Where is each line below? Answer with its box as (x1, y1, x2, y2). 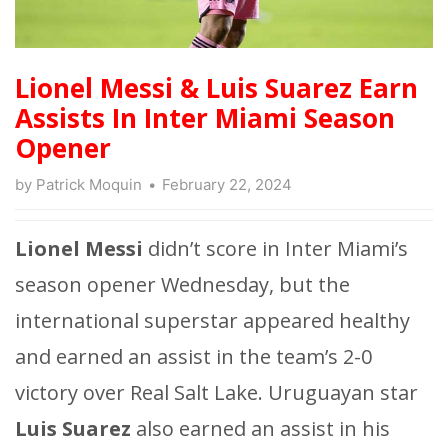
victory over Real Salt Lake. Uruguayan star (15, 378, 418, 406)
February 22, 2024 (162, 174, 292, 194)
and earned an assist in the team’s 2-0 (15, 342, 372, 370)
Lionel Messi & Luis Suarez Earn (15, 69, 418, 106)
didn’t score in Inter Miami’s (143, 234, 408, 262)
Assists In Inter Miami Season (15, 99, 395, 136)
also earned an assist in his (131, 414, 390, 442)
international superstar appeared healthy (15, 306, 410, 334)
